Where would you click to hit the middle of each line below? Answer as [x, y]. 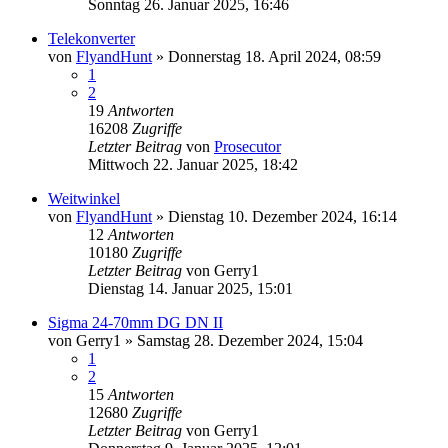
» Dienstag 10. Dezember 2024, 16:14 [274, 216]
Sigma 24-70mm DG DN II [135, 322]
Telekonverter [91, 38]
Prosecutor [247, 146]
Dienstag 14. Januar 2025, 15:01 [190, 288]
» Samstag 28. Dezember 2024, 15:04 [242, 340]
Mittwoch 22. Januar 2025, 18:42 [193, 164]
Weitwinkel [84, 198]
